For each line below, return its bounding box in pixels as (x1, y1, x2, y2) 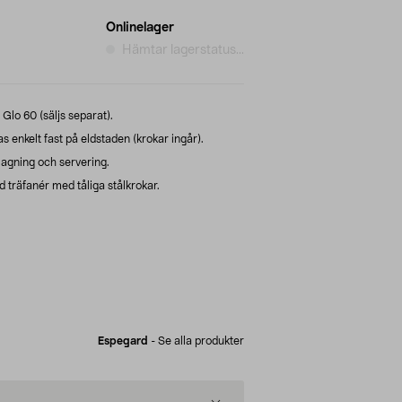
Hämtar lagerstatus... (122, 43, 244, 57)
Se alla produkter (158, 335, 244, 346)
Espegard (98, 335, 148, 346)
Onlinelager (106, 21, 174, 34)
